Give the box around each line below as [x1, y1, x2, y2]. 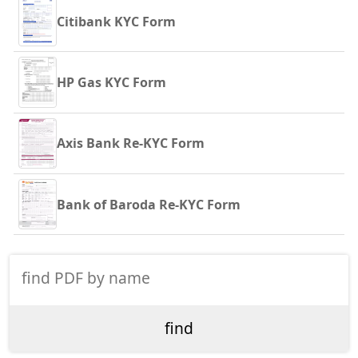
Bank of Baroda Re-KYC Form [57, 195, 241, 213]
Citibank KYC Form [57, 12, 176, 30]
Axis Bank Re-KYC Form [57, 134, 205, 153]
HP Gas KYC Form [57, 73, 166, 91]
